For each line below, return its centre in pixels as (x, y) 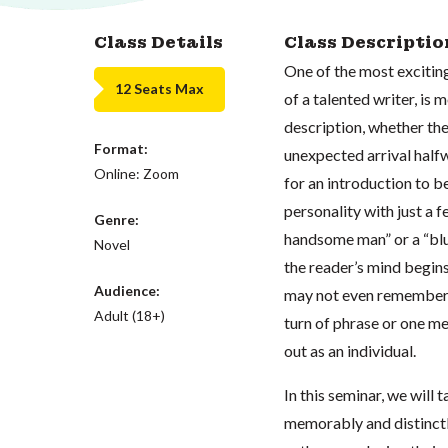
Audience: (127, 290)
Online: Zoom (137, 173)
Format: (121, 148)
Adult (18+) (130, 315)
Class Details (159, 42)
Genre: (117, 219)
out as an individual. (349, 350)
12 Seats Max (160, 88)
